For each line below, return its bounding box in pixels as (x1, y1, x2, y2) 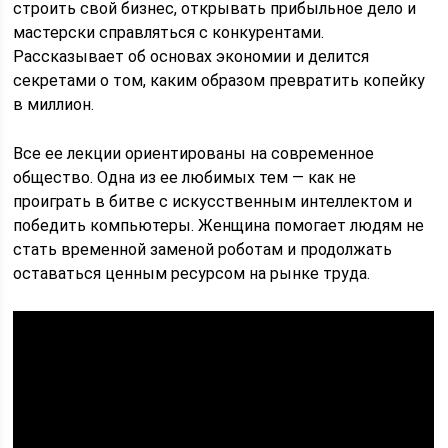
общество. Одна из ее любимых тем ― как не (13, 168, 357, 187)
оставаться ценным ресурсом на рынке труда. (13, 264, 371, 283)
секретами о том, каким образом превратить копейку (13, 71, 426, 90)
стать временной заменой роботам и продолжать (13, 240, 393, 259)
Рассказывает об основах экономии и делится (13, 47, 370, 66)
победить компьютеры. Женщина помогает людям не (13, 216, 425, 235)
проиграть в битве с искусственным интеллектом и (13, 192, 413, 211)
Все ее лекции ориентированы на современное (13, 144, 375, 163)
